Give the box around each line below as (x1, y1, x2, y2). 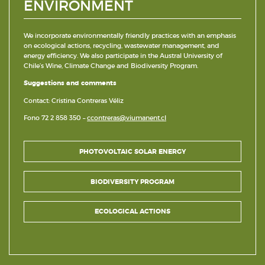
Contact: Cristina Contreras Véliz (24, 96, 124, 105)
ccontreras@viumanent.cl (87, 113, 166, 122)
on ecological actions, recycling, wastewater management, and (24, 41, 219, 50)
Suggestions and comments (24, 79, 117, 88)
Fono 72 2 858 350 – (24, 113, 87, 122)
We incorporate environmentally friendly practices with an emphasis (24, 31, 236, 40)
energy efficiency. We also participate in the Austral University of (24, 51, 222, 60)
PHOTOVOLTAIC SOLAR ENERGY (79, 147, 186, 156)
